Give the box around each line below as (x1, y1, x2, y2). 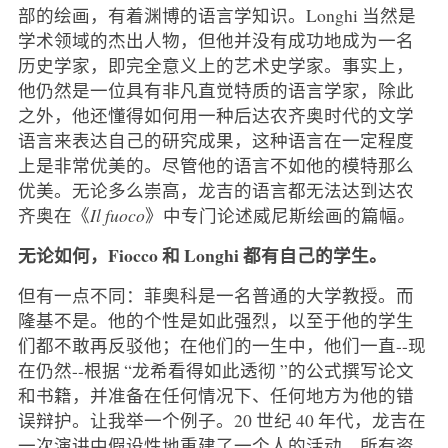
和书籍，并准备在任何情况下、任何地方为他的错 (17, 383, 414, 408)
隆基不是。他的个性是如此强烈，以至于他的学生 (17, 308, 414, 333)
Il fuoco (89, 203, 145, 228)
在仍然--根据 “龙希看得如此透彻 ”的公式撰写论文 (17, 358, 414, 383)
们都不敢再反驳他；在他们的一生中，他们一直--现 (17, 333, 426, 358)
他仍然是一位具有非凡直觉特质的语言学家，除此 (17, 78, 414, 103)
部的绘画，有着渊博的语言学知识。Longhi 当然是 (17, 3, 416, 28)
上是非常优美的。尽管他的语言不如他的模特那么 (17, 153, 414, 178)
